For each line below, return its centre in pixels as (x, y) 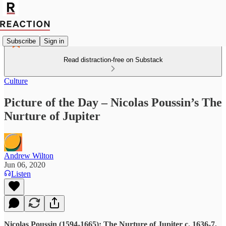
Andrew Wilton (29, 155)
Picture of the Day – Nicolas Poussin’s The (113, 102)
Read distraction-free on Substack (113, 60)
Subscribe (21, 41)
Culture (16, 81)
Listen (21, 174)
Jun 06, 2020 (25, 164)
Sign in (54, 41)
